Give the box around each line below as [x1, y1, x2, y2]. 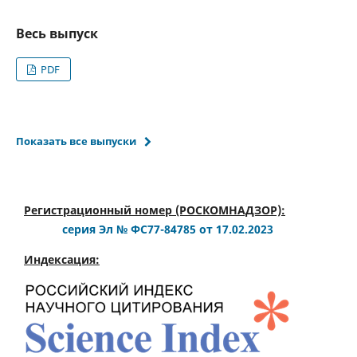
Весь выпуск [15, 25, 98, 43]
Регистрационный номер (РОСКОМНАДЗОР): [24, 202, 285, 218]
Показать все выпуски [15, 134, 136, 149]
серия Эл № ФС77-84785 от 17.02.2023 [62, 222, 273, 237]
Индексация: [24, 252, 100, 268]
